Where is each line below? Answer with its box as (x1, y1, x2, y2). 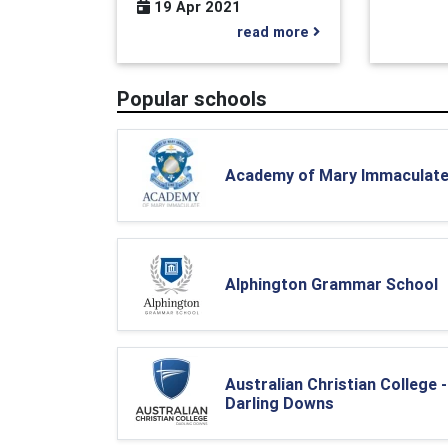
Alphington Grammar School (225, 274, 438, 295)
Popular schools (117, 86, 267, 112)
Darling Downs (225, 392, 334, 413)
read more (237, 23, 314, 42)
